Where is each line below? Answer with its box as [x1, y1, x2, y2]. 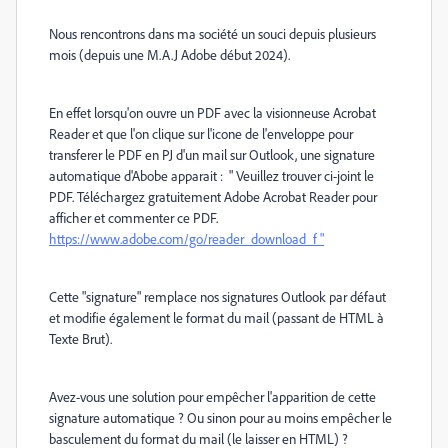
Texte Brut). [49, 330, 112, 347]
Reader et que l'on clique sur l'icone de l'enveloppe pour [49, 125, 353, 142]
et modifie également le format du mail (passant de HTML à [49, 309, 384, 326]
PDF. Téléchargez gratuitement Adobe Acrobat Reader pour [49, 188, 377, 205]
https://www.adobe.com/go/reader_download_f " [49, 230, 324, 247]
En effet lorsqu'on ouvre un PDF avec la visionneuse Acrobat [49, 104, 376, 121]
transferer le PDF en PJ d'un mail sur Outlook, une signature [49, 146, 375, 163]
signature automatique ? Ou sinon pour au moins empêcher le [49, 409, 392, 426]
